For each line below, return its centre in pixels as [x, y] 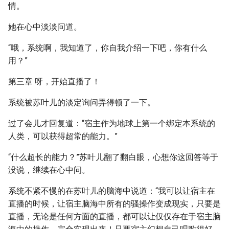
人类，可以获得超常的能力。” [63, 136]
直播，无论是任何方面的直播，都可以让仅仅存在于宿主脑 [114, 216]
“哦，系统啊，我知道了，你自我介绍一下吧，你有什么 [108, 48]
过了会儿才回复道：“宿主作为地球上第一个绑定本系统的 [112, 123]
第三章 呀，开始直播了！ [54, 82]
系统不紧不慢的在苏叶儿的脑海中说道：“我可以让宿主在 [112, 191]
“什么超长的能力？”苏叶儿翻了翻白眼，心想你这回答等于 [113, 157]
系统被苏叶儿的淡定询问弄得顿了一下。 [82, 102]
